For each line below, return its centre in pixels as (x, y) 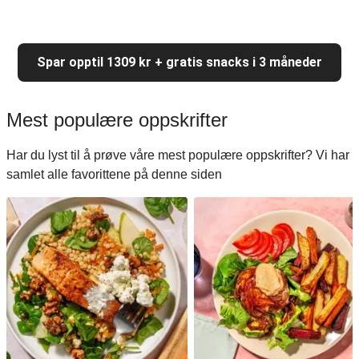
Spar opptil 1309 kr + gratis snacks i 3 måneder (179, 62)
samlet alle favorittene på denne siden (114, 174)
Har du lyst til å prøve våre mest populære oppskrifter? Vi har (178, 155)
